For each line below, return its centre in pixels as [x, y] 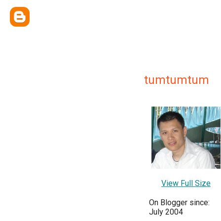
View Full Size [186, 183]
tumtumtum [177, 80]
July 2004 [166, 212]
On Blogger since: [179, 203]
